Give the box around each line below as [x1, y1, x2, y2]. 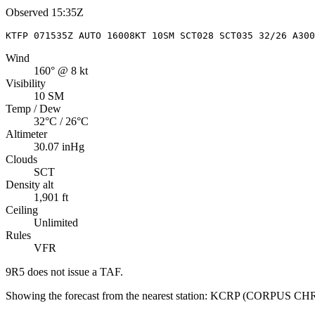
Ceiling [6, 203, 38, 216]
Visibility [6, 77, 46, 89]
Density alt [6, 178, 53, 191]
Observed [6, 6, 49, 18]
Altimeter [6, 127, 47, 140]
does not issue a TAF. [25, 265, 123, 278]
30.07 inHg [34, 140, 84, 153]
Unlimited [34, 216, 78, 229]
